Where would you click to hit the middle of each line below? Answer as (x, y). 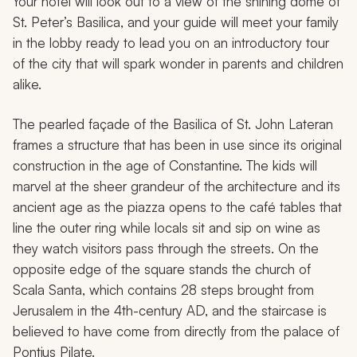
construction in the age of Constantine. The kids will (165, 166)
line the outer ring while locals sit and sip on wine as (167, 228)
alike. (27, 84)
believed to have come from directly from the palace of (176, 331)
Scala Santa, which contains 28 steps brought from (163, 290)
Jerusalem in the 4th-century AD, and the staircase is (170, 311)
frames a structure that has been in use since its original (177, 145)
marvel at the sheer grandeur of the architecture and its (177, 186)
